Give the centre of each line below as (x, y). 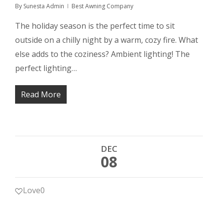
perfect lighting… (46, 68)
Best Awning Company (103, 6)
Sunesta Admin (44, 6)
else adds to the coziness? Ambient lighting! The (103, 54)
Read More (41, 94)
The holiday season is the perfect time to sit (95, 26)
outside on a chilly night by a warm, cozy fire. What (107, 40)
